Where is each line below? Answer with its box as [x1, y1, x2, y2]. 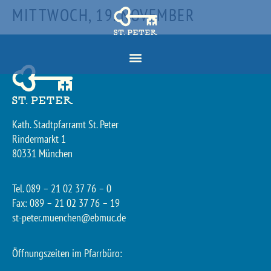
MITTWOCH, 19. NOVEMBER [12, 4, 194, 26]
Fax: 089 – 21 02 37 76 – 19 [12, 196, 120, 211]
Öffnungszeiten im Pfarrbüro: [12, 246, 122, 260]
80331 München [12, 146, 73, 160]
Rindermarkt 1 [12, 131, 66, 146]
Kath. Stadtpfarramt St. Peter [12, 117, 119, 131]
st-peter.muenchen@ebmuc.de [12, 211, 126, 225]
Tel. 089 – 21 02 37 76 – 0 [12, 181, 111, 196]
